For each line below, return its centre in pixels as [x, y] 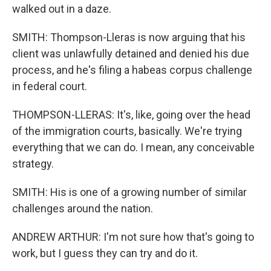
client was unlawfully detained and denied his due [131, 54]
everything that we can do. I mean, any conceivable [133, 147]
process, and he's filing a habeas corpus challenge [132, 70]
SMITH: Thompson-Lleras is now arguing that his [129, 37]
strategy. [33, 164]
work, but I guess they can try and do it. [105, 253]
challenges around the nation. [83, 208]
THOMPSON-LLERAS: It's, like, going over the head [131, 115]
